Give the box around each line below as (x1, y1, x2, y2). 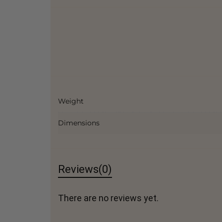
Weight (58, 97, 84, 106)
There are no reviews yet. (58, 193, 159, 203)
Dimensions (58, 118, 100, 127)
